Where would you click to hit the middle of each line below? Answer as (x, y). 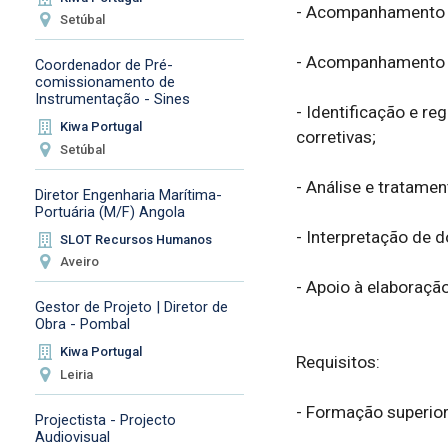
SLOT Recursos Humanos (136, 239)
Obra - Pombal (82, 324)
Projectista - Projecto (105, 419)
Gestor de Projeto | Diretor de (131, 307)
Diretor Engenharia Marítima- (128, 194)
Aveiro (80, 262)
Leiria (77, 374)
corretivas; (335, 136)
